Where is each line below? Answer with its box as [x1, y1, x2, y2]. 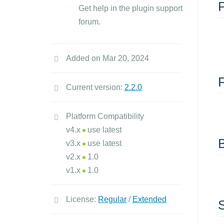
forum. [78, 17, 100, 26]
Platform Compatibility [66, 112, 144, 120]
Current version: [66, 83, 124, 91]
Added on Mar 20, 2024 [66, 54, 149, 62]
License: [66, 195, 98, 203]
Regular [98, 195, 126, 203]
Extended [132, 195, 166, 203]
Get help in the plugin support [78, 4, 182, 12]
